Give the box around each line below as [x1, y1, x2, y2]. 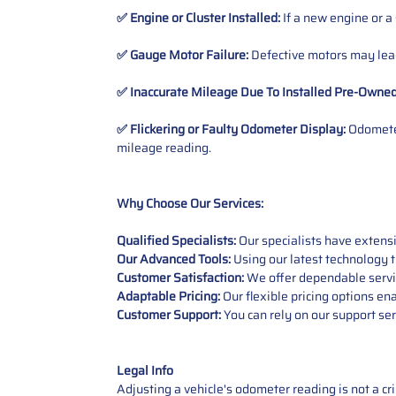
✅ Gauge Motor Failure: [117, 44, 251, 65]
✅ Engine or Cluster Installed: [117, 7, 283, 27]
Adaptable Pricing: [117, 286, 223, 306]
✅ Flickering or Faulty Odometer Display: [117, 118, 348, 139]
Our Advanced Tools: [117, 248, 233, 269]
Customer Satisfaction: [117, 267, 244, 287]
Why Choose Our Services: [117, 193, 263, 213]
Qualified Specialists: [117, 230, 239, 250]
